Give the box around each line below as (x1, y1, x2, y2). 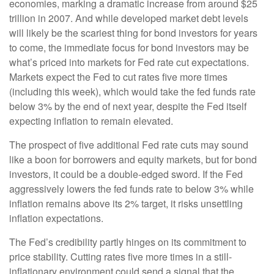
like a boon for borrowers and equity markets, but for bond (9, 152, 257, 167)
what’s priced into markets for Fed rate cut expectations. (9, 55, 249, 70)
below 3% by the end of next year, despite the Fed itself (9, 99, 246, 114)
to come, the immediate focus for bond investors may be (9, 40, 249, 55)
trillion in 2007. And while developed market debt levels (9, 11, 248, 26)
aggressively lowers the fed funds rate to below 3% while (9, 182, 254, 196)
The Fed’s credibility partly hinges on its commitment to (9, 235, 246, 250)
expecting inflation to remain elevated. (9, 114, 173, 128)
